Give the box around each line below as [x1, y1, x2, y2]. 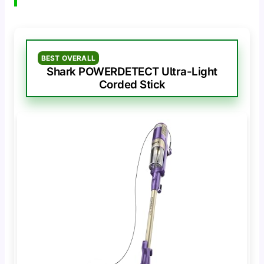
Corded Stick [98, 78, 166, 92]
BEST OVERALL [41, 54, 95, 63]
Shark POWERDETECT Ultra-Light [47, 65, 217, 79]
